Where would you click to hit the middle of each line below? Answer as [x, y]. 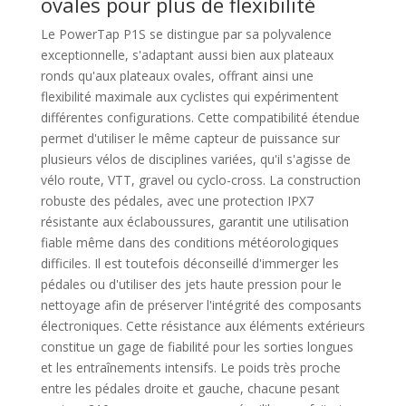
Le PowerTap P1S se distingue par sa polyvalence [186, 34]
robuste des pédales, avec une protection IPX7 [177, 200]
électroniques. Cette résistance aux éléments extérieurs [203, 325]
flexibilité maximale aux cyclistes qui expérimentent [189, 96]
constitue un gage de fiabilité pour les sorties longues [197, 346]
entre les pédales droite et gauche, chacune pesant [190, 388]
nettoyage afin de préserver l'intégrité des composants [201, 304]
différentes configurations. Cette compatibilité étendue [200, 117]
